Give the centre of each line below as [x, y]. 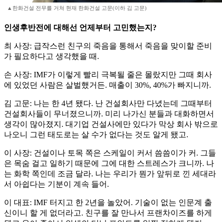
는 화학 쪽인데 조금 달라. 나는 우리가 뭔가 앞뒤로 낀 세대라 [110, 174]
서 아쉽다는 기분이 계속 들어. [56, 184]
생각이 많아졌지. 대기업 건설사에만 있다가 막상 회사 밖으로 [111, 124]
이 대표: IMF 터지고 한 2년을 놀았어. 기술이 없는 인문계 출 [108, 203]
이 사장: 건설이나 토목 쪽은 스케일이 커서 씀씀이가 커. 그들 [110, 153]
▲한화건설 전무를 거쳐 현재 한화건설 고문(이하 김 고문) [77, 8]
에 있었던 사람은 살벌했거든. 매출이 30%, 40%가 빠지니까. [108, 85]
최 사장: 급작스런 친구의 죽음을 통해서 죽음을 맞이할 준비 [108, 46]
